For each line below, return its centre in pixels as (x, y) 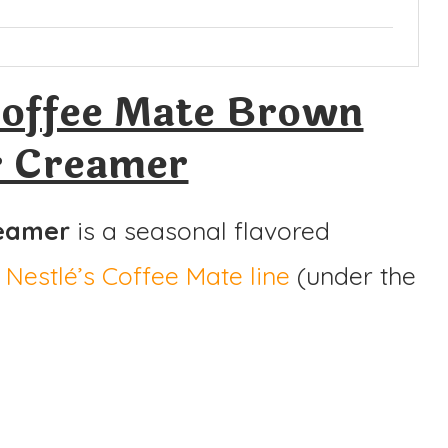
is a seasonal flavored (200, 230)
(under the (353, 275)
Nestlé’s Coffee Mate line (148, 275)
